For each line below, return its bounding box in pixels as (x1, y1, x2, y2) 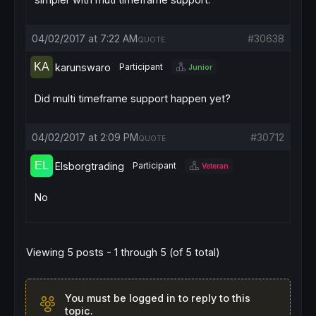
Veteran (202, 161, 229, 170)
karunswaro (55, 61, 111, 73)
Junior (188, 62, 212, 71)
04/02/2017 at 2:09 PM (32, 131, 138, 143)
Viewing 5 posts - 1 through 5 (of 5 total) (26, 246, 220, 258)
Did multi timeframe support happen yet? (35, 92, 231, 104)
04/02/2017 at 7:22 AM (32, 32, 138, 44)
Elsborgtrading (55, 159, 124, 172)
